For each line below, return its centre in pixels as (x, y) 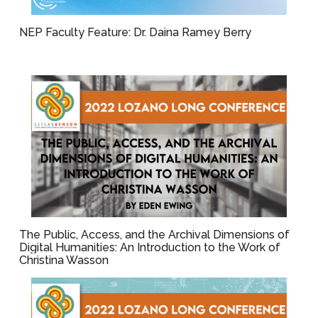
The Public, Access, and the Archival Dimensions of (155, 235)
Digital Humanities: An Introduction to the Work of (150, 247)
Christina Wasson (64, 260)
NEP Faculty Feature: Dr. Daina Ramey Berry (136, 32)
